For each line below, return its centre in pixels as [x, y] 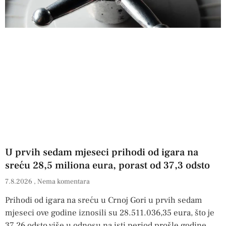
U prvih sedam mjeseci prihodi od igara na [102, 153]
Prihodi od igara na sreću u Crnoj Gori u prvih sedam [104, 201]
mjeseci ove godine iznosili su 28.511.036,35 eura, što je [110, 213]
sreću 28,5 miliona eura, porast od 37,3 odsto [107, 166]
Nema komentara [64, 182]
